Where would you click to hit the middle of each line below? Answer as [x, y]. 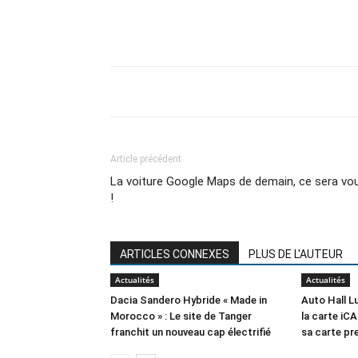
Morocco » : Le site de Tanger [181, 316]
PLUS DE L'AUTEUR [296, 254]
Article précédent [146, 159]
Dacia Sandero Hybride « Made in [189, 300]
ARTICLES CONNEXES [175, 254]
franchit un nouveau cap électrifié [191, 332]
